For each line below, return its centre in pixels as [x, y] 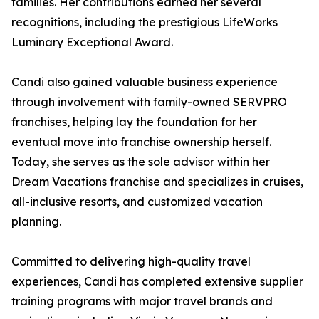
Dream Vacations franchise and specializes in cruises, [157, 182]
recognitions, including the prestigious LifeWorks [145, 22]
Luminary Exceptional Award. [92, 42]
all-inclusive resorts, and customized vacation [137, 202]
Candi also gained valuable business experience [145, 82]
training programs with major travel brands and [142, 301]
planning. [36, 221]
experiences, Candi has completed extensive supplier [157, 281]
